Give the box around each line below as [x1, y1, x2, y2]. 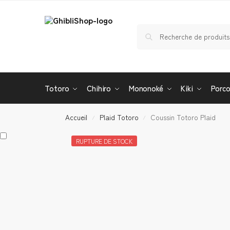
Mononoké [128, 83, 163, 93]
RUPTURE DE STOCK [75, 137, 132, 145]
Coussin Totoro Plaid [150, 112, 216, 122]
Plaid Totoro [99, 112, 139, 122]
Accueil [65, 112, 88, 122]
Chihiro [86, 83, 111, 93]
